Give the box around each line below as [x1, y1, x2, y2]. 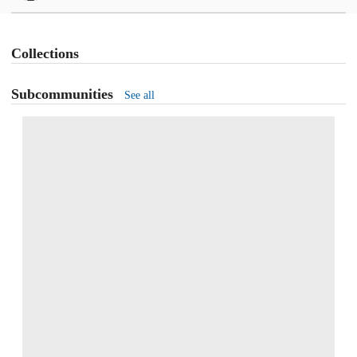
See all [124, 89, 155, 102]
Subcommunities [11, 85, 113, 102]
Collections [11, 45, 79, 62]
